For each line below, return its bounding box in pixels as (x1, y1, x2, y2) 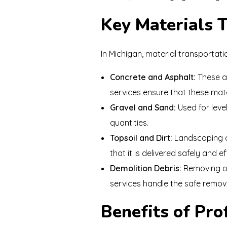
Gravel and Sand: (109, 102, 176, 112)
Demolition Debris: (109, 163, 181, 173)
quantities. (109, 117, 148, 128)
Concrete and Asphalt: (109, 71, 196, 82)
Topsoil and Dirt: (109, 132, 172, 143)
